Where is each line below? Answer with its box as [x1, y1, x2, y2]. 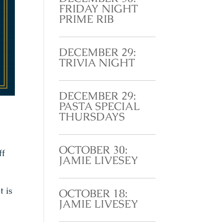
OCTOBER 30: [59, 143, 128, 157]
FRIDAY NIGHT [59, 1, 138, 15]
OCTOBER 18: [59, 186, 128, 200]
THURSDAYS [59, 110, 125, 123]
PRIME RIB [59, 12, 114, 26]
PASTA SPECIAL [59, 99, 140, 113]
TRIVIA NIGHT [59, 55, 135, 69]
